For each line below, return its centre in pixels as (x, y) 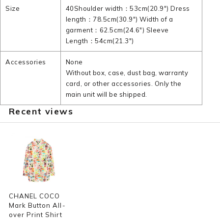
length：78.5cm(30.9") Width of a (119, 19)
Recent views (41, 111)
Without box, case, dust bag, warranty (127, 73)
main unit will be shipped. (106, 94)
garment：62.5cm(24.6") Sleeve (117, 30)
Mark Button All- (37, 205)
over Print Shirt (35, 215)
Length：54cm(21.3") (100, 41)
